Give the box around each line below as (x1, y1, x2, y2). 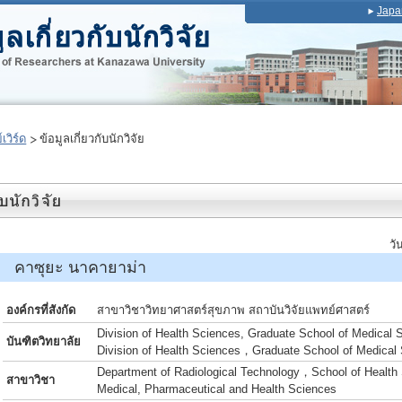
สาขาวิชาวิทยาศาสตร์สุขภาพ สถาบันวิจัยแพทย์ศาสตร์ (97, 303, 370, 317)
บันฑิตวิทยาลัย (6, 335, 81, 348)
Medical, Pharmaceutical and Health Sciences (97, 382, 336, 396)
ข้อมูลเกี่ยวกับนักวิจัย (39, 132, 144, 145)
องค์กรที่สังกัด (6, 303, 75, 317)
